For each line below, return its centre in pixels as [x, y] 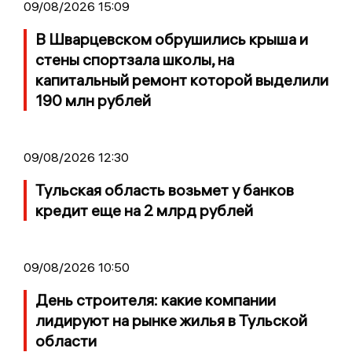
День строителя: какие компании [156, 300]
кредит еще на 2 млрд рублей [144, 211]
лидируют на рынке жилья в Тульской [171, 321]
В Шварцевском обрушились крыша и [172, 39]
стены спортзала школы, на [135, 60]
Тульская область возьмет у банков [165, 190]
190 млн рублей [93, 101]
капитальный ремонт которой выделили [182, 80]
